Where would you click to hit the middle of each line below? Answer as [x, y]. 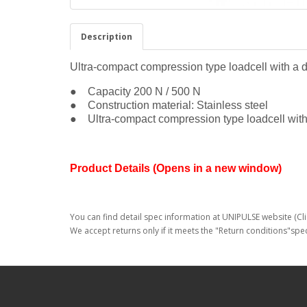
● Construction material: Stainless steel [169, 106]
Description [107, 37]
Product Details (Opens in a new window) [176, 169]
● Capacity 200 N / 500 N [135, 92]
